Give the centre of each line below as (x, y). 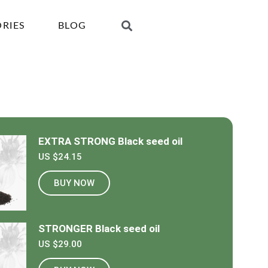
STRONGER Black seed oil (99, 229)
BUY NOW (74, 183)
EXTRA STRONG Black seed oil (110, 141)
